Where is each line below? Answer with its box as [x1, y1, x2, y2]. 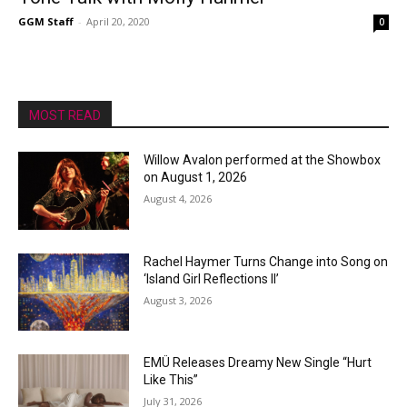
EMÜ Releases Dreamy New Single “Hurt [144, 355, 372, 371]
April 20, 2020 [86, 15, 150, 28]
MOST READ [29, 108, 101, 123]
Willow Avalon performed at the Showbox [144, 153, 382, 167]
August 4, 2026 [144, 192, 213, 205]
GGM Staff [18, 15, 74, 28]
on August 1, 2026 [144, 170, 248, 184]
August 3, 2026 [144, 293, 213, 307]
